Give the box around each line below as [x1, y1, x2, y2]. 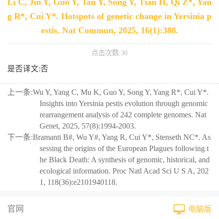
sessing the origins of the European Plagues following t [39, 144, 209, 153]
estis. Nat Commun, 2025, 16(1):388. [41, 25, 178, 36]
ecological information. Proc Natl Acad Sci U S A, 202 [39, 167, 209, 175]
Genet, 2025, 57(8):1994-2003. [39, 122, 136, 131]
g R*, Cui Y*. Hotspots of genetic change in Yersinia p [7, 11, 212, 22]
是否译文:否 [7, 65, 48, 73]
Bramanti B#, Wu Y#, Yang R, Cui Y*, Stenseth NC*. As [32, 133, 211, 142]
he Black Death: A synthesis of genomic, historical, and [39, 155, 210, 164]
